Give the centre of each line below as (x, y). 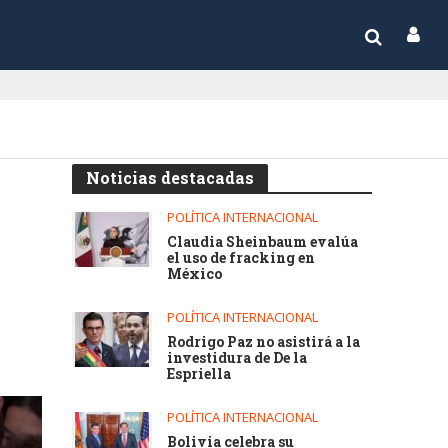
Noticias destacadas (170, 177)
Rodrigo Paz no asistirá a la (264, 341)
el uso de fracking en (241, 257)
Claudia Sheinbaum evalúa (263, 241)
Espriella (199, 373)
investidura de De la (237, 357)
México (195, 273)
